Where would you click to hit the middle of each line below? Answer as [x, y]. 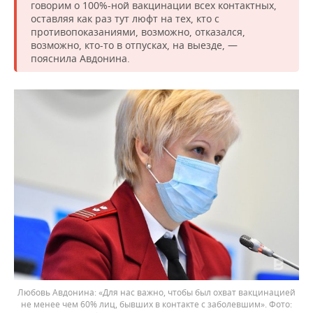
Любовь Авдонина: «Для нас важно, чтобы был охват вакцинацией [156, 292]
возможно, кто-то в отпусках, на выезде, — [134, 45]
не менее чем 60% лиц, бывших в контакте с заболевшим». [145, 304]
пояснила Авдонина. [80, 59]
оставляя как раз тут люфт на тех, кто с [125, 19]
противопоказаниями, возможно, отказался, [138, 32]
